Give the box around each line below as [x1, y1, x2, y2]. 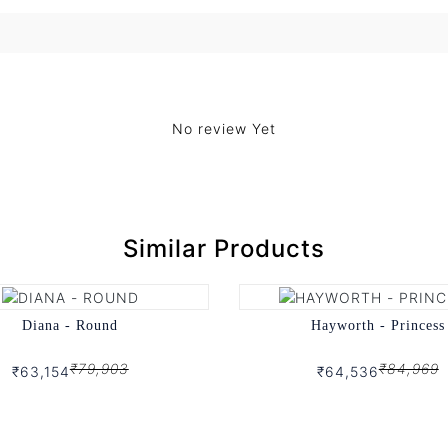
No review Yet [172, 120, 276, 138]
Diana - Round [22, 317, 119, 333]
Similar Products [123, 234, 325, 264]
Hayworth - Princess [310, 317, 445, 333]
